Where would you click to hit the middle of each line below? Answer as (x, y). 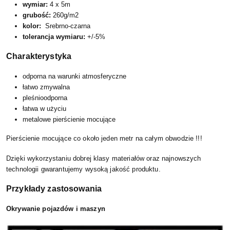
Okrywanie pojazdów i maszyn (56, 209)
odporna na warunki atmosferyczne (74, 76)
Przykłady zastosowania (54, 189)
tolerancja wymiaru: (54, 37)
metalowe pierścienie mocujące (69, 120)
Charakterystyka (39, 56)
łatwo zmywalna (46, 87)
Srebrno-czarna (68, 26)
